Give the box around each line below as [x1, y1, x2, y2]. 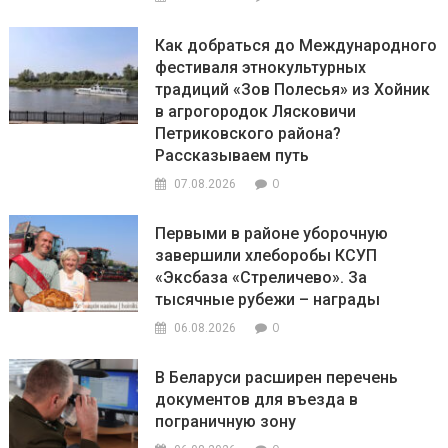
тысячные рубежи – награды [155, 290, 381, 310]
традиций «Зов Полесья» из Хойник [155, 80, 431, 100]
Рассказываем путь [155, 146, 310, 166]
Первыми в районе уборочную [155, 224, 389, 244]
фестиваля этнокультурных [155, 58, 367, 78]
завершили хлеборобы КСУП [155, 246, 378, 266]
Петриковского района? [155, 124, 342, 144]
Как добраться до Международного [155, 36, 438, 56]
